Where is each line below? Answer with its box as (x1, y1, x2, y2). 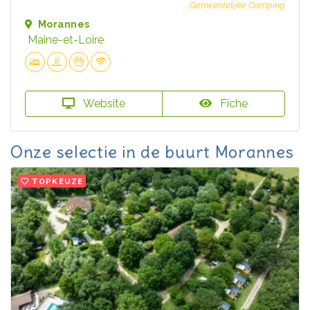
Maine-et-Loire (28, 33, 104, 47)
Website (80, 96, 125, 110)
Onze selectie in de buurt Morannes (10, 140, 294, 162)
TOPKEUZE (32, 176, 84, 186)
